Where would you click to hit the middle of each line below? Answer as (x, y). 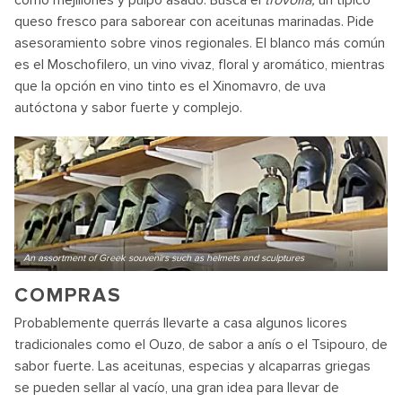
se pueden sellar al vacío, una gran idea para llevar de (177, 388)
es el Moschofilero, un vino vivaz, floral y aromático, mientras (200, 65)
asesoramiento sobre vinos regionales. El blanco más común (200, 43)
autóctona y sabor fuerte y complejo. (128, 108)
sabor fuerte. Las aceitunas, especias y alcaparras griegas (192, 366)
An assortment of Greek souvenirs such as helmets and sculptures (164, 258)
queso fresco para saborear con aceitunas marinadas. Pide (194, 22)
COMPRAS (68, 296)
